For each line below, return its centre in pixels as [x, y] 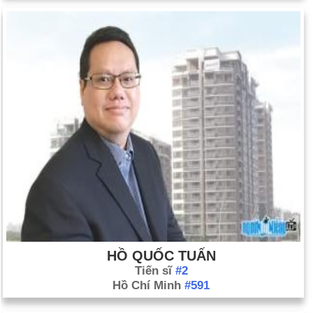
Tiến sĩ [155, 271]
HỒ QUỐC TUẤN [161, 256]
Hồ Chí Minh [148, 285]
